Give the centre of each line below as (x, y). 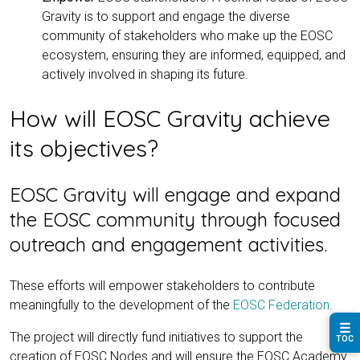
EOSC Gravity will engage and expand (175, 194)
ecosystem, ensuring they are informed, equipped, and (194, 55)
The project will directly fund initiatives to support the (156, 337)
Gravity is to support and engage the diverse (166, 16)
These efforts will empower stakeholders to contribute (162, 285)
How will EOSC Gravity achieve (170, 118)
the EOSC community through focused (175, 219)
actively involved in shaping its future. (145, 74)
